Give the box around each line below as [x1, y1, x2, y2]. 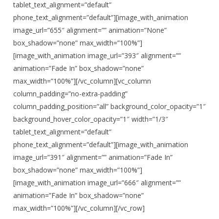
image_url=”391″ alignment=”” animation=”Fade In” [13, 153, 173, 162]
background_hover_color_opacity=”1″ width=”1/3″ [13, 114, 168, 124]
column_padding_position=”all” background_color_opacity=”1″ [13, 102, 206, 111]
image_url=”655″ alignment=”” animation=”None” [13, 25, 167, 35]
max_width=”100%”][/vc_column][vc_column [13, 76, 151, 86]
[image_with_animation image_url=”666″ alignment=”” [13, 178, 181, 187]
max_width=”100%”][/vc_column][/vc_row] [13, 203, 145, 213]
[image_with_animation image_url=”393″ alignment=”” [13, 51, 181, 60]
